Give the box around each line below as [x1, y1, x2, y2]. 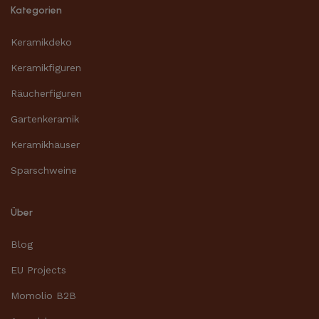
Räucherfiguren [11, 87, 82, 99]
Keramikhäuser [11, 138, 80, 150]
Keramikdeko [11, 36, 72, 48]
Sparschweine [11, 164, 77, 176]
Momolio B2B [11, 289, 76, 301]
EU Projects [11, 263, 66, 276]
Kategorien [11, 4, 62, 16]
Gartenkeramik [11, 113, 79, 125]
